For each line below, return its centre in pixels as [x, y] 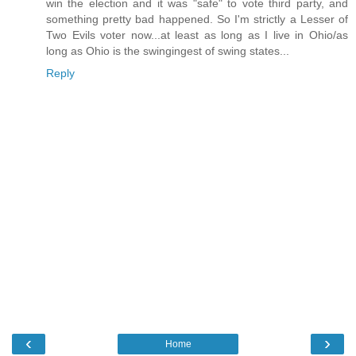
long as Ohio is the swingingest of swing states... [168, 51]
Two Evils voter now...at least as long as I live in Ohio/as [197, 35]
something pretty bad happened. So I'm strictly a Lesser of [197, 19]
